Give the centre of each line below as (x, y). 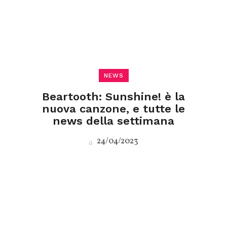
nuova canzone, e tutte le (113, 109)
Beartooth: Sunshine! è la (113, 97)
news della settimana (113, 121)
